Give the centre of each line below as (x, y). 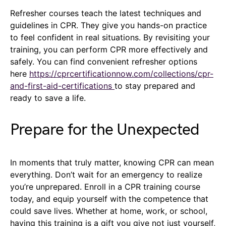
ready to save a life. (48, 98)
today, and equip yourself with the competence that (109, 199)
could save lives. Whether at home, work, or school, (109, 211)
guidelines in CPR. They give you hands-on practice (108, 25)
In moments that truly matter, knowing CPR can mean (112, 162)
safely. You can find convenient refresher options (104, 61)
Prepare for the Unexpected (105, 130)
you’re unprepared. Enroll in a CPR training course (105, 186)
